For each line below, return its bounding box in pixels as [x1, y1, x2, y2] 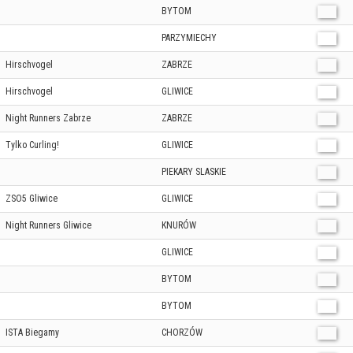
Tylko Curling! [6, 139, 59, 150]
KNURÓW [162, 220, 196, 231]
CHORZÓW [162, 327, 203, 338]
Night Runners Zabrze [6, 113, 91, 124]
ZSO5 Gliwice [6, 193, 58, 204]
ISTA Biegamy [6, 327, 59, 338]
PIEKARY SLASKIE [162, 166, 226, 177]
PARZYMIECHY [162, 32, 217, 43]
